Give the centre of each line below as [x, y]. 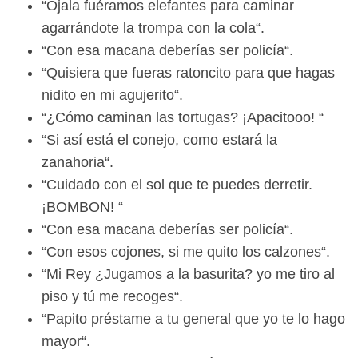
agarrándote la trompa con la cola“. [153, 28]
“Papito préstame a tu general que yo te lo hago [193, 319]
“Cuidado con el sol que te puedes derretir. [177, 185]
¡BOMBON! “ [82, 207]
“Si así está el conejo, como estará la [159, 140]
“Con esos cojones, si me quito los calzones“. [186, 252]
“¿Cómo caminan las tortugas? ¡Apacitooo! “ [183, 118]
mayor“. [66, 342]
